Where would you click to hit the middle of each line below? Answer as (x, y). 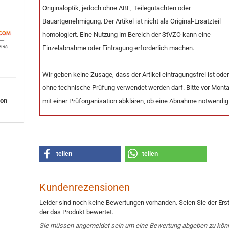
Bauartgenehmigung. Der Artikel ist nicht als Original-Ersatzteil (132, 21)
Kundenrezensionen (85, 187)
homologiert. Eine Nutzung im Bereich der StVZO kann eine (127, 35)
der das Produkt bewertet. (77, 212)
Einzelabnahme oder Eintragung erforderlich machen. (119, 48)
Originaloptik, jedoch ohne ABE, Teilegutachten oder (117, 8)
